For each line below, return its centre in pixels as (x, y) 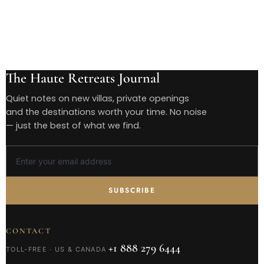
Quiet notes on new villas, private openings (98, 99)
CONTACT (29, 231)
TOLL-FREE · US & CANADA (56, 250)
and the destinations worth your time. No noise (107, 112)
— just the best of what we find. (74, 126)
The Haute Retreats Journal (83, 78)
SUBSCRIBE (132, 191)
